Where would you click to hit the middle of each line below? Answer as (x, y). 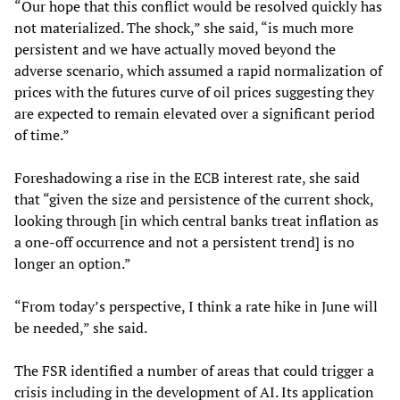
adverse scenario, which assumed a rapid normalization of (198, 70)
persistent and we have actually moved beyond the (175, 49)
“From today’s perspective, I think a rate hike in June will (196, 306)
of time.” (42, 134)
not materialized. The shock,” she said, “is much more (184, 27)
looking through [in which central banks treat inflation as (196, 220)
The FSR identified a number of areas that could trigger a (194, 370)
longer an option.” (73, 263)
